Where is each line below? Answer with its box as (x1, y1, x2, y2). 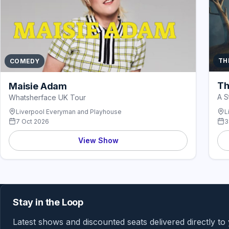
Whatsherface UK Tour (9, 93, 86, 102)
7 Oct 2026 (16, 117, 49, 125)
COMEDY (10, 57, 40, 65)
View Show (78, 135, 119, 145)
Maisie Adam (9, 80, 67, 91)
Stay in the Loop (13, 196, 84, 208)
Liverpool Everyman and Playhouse (16, 107, 122, 116)
